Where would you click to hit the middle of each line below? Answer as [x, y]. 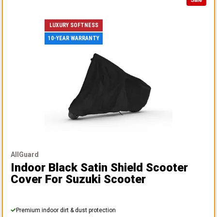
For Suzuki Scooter [95, 179]
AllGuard [25, 154]
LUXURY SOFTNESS [74, 25]
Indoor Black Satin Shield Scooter [99, 167]
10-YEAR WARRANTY [74, 39]
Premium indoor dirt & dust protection [66, 210]
